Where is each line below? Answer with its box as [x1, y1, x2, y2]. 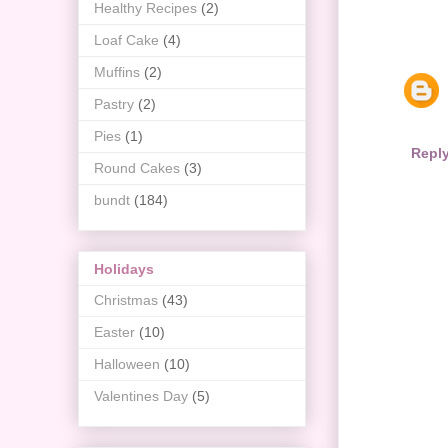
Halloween [94, 355, 160, 372]
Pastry [94, 96, 134, 113]
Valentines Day [94, 387, 188, 404]
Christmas [94, 291, 158, 308]
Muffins [94, 64, 140, 81]
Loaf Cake [94, 32, 159, 49]
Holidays [94, 260, 154, 277]
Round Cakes [94, 160, 180, 177]
